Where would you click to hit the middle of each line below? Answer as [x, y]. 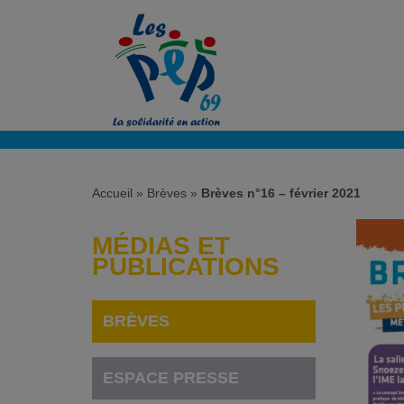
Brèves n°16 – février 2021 [281, 193]
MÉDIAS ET [161, 245]
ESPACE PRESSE [171, 377]
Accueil [112, 193]
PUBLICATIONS [186, 266]
